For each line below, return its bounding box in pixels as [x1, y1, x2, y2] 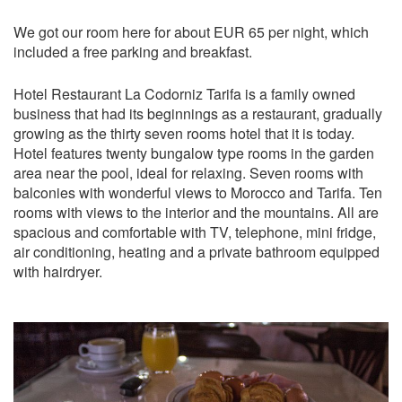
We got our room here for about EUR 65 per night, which [13, 21, 369, 42]
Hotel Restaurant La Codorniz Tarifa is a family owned [13, 83, 355, 104]
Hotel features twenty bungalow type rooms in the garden [13, 142, 374, 163]
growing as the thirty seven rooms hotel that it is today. [13, 122, 354, 144]
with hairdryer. [13, 260, 102, 282]
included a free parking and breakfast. [13, 40, 252, 62]
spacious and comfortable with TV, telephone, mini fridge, [13, 221, 376, 242]
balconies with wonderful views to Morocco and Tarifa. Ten [13, 181, 382, 203]
